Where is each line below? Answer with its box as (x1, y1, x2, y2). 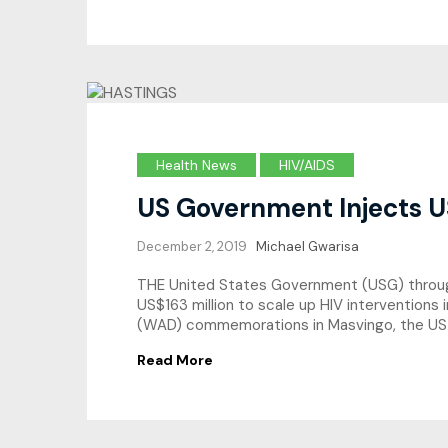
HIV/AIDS (279, 155, 335, 174)
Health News (156, 155, 237, 174)
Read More (137, 350, 213, 369)
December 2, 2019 (137, 237, 247, 255)
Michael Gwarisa (256, 237, 359, 255)
